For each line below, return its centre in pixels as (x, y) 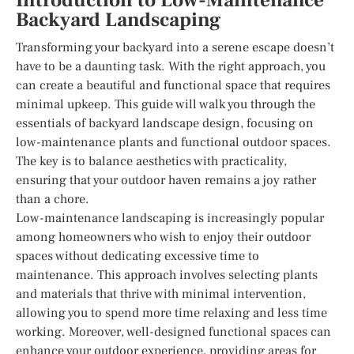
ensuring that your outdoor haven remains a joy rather (166, 180)
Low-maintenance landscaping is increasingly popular (170, 218)
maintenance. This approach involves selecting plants (167, 275)
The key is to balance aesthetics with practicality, (151, 161)
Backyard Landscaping (118, 20)
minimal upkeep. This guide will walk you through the (166, 104)
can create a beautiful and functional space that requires (173, 85)
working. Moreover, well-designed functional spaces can (173, 331)
